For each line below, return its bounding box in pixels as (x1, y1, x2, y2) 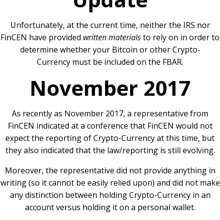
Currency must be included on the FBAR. (37, 56, 183, 68)
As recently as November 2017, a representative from (12, 108, 208, 119)
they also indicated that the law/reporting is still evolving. (5, 145, 215, 156)
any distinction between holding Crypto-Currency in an (9, 190, 211, 201)
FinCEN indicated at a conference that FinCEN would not (7, 120, 213, 132)
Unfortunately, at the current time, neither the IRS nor (10, 20, 210, 31)
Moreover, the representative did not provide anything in (4, 165, 216, 176)
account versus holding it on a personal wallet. (25, 202, 195, 213)
